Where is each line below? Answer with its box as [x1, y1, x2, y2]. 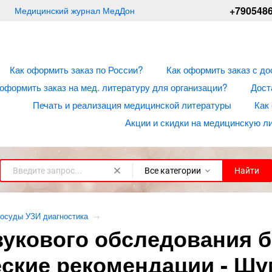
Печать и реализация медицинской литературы [33, 98, 231, 111]
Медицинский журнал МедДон [14, 4, 135, 16]
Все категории [144, 165, 201, 175]
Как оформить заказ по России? [10, 63, 143, 76]
